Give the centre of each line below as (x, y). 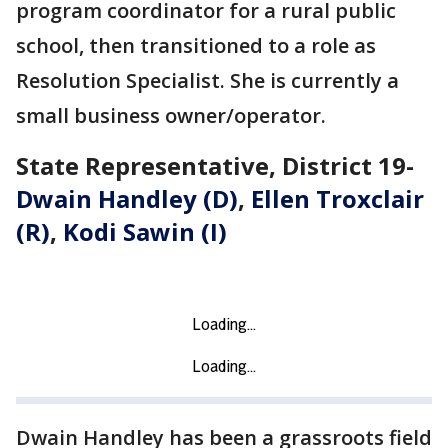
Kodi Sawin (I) (145, 232)
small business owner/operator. (173, 116)
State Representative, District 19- (215, 166)
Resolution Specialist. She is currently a (207, 81)
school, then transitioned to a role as (196, 46)
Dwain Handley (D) (127, 199)
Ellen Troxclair (337, 199)
